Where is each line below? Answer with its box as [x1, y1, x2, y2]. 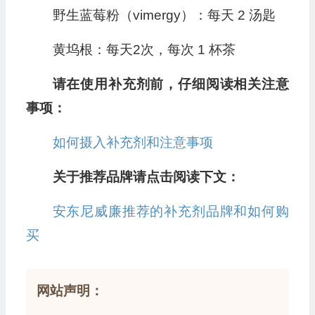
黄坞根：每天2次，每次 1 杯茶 [52, 42, 236, 58]
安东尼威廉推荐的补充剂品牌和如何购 [52, 204, 289, 219]
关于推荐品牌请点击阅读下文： [52, 169, 240, 185]
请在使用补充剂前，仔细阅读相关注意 [52, 77, 289, 92]
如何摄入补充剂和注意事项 [52, 135, 213, 150]
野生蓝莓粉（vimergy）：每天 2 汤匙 [52, 8, 276, 23]
